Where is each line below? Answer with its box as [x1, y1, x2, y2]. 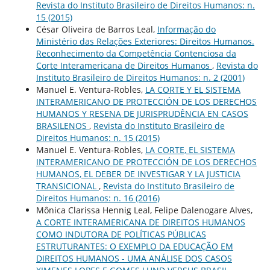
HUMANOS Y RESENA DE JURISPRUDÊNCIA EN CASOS [36, 107, 248, 119]
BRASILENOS [36, 119, 89, 131]
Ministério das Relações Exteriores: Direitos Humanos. [36, 35, 254, 47]
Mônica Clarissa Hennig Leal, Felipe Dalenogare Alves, [36, 204, 253, 216]
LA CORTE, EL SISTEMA [145, 143, 235, 155]
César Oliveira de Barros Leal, [36, 23, 157, 35]
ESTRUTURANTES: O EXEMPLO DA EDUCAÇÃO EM [36, 240, 233, 252]
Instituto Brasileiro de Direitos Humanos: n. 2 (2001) [36, 71, 245, 83]
